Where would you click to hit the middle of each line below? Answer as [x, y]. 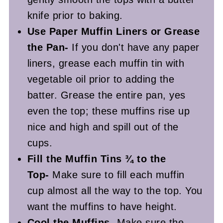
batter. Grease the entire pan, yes [106, 95]
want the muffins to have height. [102, 207]
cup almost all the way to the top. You [115, 191]
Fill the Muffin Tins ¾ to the [97, 159]
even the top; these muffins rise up [109, 111]
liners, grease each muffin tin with [106, 63]
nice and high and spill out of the [103, 127]
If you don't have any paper [134, 48]
